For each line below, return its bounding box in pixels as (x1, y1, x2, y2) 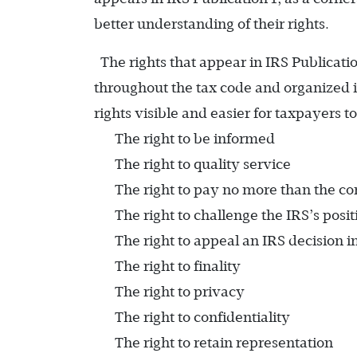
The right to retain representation (115, 335, 333, 351)
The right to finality (115, 258, 241, 274)
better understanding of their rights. (94, 16, 329, 32)
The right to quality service (115, 156, 291, 172)
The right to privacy (115, 284, 245, 300)
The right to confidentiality (115, 309, 290, 325)
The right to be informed (115, 131, 275, 147)
